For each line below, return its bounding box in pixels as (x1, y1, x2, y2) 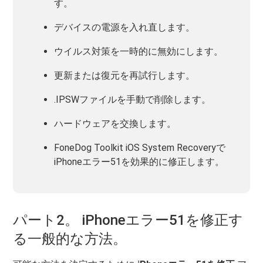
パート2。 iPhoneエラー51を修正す (13, 212, 244, 228)
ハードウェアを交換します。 (54, 118, 177, 129)
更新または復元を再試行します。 (54, 70, 195, 81)
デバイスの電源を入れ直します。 (54, 22, 195, 33)
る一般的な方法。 (13, 231, 127, 247)
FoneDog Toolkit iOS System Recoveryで (54, 142, 226, 153)
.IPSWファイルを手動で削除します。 (54, 94, 211, 105)
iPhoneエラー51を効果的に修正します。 (54, 156, 225, 167)
